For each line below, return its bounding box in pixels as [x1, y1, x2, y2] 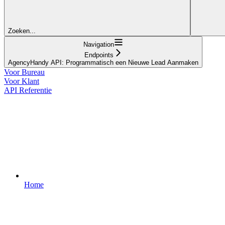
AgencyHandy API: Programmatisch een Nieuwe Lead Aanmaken [8, 58, 198, 66]
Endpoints [84, 51, 114, 59]
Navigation [83, 40, 114, 48]
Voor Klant [4, 76, 39, 85]
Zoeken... [8, 27, 36, 35]
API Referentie [4, 85, 52, 94]
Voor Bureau [4, 67, 45, 76]
